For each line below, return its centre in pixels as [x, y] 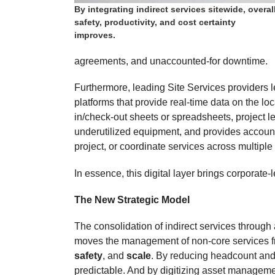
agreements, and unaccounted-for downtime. [171, 61]
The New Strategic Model [132, 199]
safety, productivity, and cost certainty [155, 22]
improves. [95, 35]
